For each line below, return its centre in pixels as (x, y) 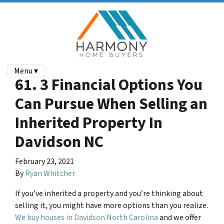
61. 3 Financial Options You (109, 85)
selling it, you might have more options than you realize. (111, 205)
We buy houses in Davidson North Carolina (86, 217)
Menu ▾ (26, 71)
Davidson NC (59, 142)
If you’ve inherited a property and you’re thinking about (109, 193)
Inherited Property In (89, 123)
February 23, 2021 (44, 161)
